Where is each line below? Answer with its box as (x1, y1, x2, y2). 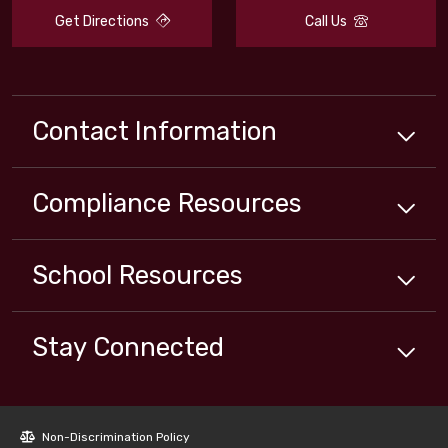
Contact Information (32, 116, 277, 147)
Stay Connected (32, 332, 224, 363)
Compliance (32, 188, 171, 219)
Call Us (304, 13, 350, 31)
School (32, 260, 112, 291)
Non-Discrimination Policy (39, 430, 190, 445)
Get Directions (54, 13, 152, 31)
